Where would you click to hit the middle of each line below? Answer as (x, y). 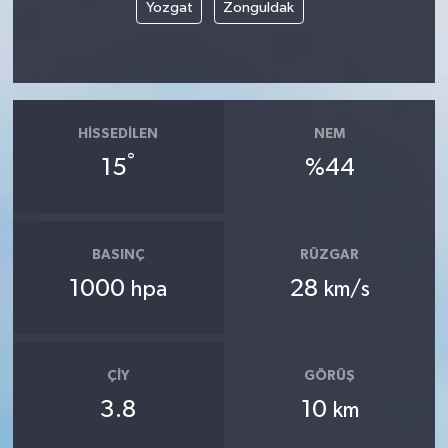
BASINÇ (118, 254)
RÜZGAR (330, 254)
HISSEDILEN (118, 133)
